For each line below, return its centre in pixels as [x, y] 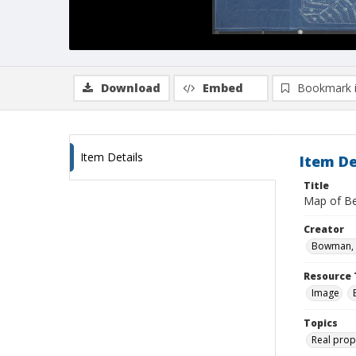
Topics [321, 323]
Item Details [112, 157]
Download [131, 88]
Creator [324, 229]
